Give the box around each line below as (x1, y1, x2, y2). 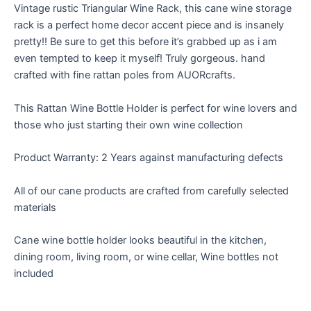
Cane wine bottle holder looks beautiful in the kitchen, (14, 233, 267, 246)
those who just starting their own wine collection (14, 118, 243, 131)
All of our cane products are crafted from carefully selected (14, 184, 289, 197)
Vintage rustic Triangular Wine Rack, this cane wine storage (14, 2, 292, 15)
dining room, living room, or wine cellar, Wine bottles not (14, 250, 278, 263)
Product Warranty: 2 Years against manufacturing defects (14, 151, 283, 165)
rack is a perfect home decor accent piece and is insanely (14, 19, 284, 32)
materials (14, 201, 56, 214)
